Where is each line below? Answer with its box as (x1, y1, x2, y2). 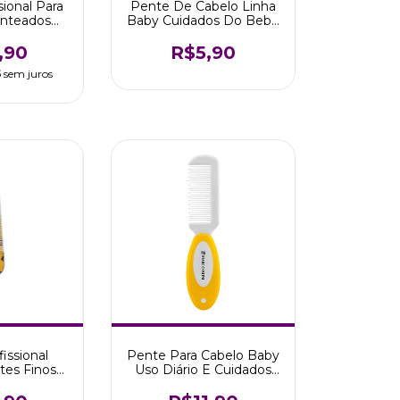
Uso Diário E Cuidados (134, 362, 271, 378)
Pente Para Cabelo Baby (126, 347, 279, 363)
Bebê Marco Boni (148, 376, 258, 392)
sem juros (3, 66, 53, 80)
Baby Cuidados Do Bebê (126, 12, 279, 29)
